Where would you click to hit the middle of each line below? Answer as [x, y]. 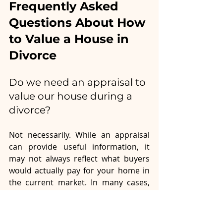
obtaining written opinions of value [79, 194]
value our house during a [72, 96]
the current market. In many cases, [79, 182]
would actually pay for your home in [79, 170]
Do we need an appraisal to [79, 82]
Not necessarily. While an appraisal [79, 135]
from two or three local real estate [79, 206]
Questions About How [79, 22]
